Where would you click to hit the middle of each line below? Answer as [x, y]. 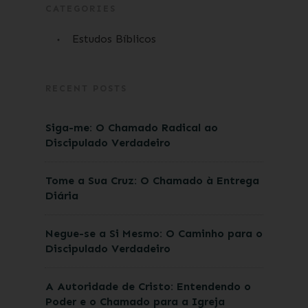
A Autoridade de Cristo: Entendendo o [148, 286]
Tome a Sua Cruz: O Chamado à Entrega [152, 180]
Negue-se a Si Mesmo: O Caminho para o [154, 233]
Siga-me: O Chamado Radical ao [131, 128]
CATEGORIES [80, 9]
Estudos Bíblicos [114, 39]
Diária [62, 196]
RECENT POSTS [86, 88]
